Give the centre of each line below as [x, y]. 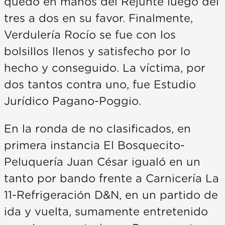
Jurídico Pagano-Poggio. [73, 101]
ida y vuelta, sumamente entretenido [106, 212]
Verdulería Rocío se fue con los [90, 35]
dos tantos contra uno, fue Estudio [100, 85]
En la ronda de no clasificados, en [97, 129]
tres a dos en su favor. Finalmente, [98, 18]
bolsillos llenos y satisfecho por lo [97, 51]
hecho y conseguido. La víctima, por [105, 68]
